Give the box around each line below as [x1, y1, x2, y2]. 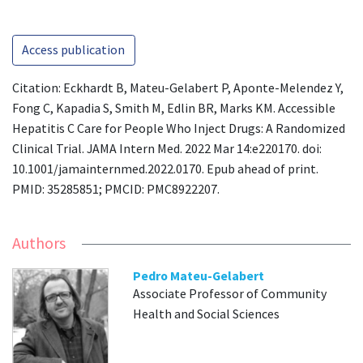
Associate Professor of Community [133, 285, 327, 302]
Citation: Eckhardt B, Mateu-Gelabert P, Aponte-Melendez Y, [12, 79, 344, 96]
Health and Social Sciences [133, 305, 280, 322]
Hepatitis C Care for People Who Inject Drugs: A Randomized [12, 119, 345, 136]
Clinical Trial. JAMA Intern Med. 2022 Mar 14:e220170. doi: [12, 139, 322, 156]
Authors [12, 233, 66, 254]
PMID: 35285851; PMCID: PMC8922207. [12, 180, 220, 197]
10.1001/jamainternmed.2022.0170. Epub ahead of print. [12, 160, 318, 177]
